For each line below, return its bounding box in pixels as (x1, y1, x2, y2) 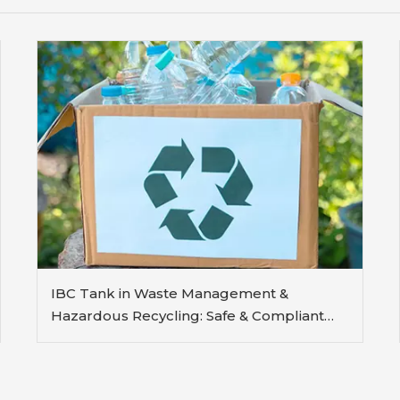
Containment (50, 329, 141, 346)
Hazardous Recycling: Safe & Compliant (50, 306, 324, 324)
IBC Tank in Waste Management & (50, 284, 288, 302)
